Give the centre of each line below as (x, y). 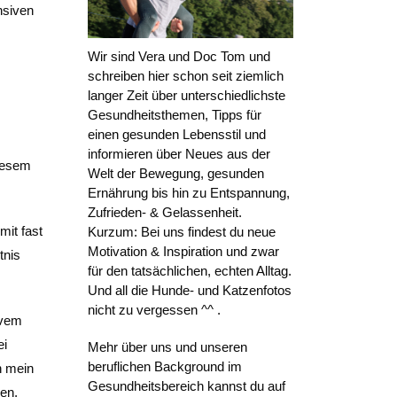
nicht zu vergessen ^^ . (154, 310)
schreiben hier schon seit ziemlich (185, 76)
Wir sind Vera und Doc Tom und (179, 57)
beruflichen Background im (164, 367)
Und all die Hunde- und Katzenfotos (189, 291)
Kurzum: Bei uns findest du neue (181, 232)
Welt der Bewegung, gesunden (175, 174)
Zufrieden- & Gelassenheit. (164, 213)
